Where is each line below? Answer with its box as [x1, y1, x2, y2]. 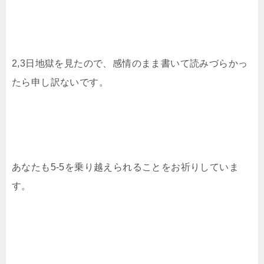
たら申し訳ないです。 [12, 77, 108, 87]
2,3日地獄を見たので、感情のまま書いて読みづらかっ [12, 58, 248, 68]
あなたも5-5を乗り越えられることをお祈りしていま [12, 162, 239, 172]
